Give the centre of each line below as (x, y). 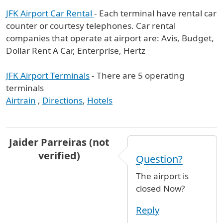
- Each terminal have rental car (155, 13)
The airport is (162, 176)
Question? (159, 159)
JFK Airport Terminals (48, 75)
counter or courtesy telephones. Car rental (91, 26)
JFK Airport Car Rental (50, 13)
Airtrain (21, 100)
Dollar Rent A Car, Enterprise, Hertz (76, 51)
